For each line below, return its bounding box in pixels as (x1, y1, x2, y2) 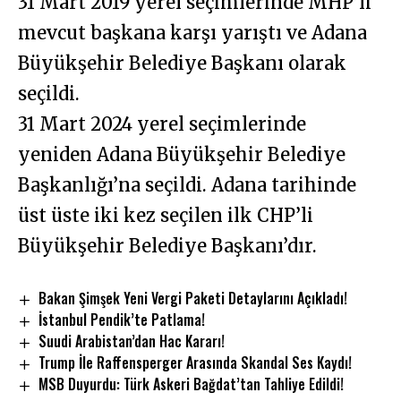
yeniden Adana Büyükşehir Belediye (18, 143, 346, 166)
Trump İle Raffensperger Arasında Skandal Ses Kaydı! (38, 352, 353, 374)
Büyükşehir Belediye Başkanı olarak (18, 52, 346, 75)
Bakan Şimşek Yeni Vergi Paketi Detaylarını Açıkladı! (38, 287, 348, 310)
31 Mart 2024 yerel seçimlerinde (18, 113, 306, 136)
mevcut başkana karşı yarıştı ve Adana (18, 21, 367, 45)
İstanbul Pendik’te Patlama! (38, 309, 206, 331)
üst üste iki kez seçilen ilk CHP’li (18, 204, 313, 227)
